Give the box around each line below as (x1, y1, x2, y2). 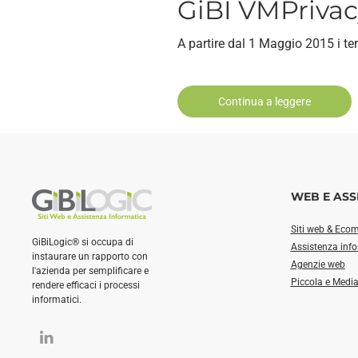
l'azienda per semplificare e (32, 265, 149, 277)
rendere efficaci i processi (32, 280, 140, 292)
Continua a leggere (218, 95, 311, 109)
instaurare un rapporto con (32, 251, 148, 263)
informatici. (32, 294, 82, 306)
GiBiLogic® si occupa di (32, 237, 133, 249)
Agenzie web (290, 259, 345, 271)
